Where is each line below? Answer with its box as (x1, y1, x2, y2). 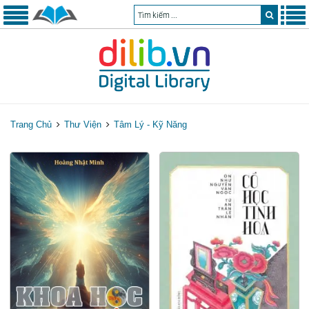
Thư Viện (64, 119, 101, 130)
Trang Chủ (10, 119, 52, 130)
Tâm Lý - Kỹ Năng (114, 119, 187, 130)
